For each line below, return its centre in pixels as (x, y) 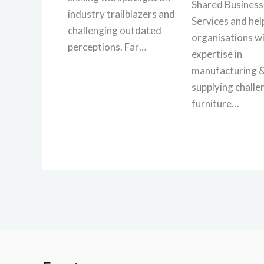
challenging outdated (114, 30)
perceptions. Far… (107, 47)
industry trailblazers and (121, 14)
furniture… (215, 103)
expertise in (217, 54)
